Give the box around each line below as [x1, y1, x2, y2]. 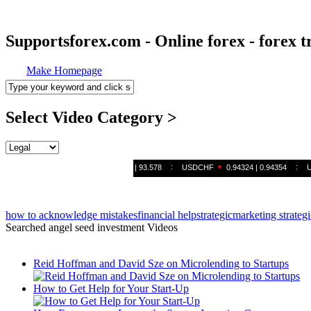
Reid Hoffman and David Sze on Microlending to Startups [33, 257, 289, 269]
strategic [196, 208, 233, 221]
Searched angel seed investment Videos [6, 221, 178, 233]
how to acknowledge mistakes [6, 208, 137, 221]
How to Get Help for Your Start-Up [33, 282, 189, 294]
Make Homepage [26, 64, 102, 76]
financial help [137, 208, 196, 221]
